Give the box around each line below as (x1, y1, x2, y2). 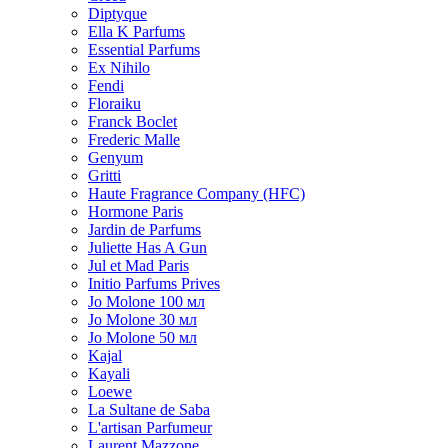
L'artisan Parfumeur (88, 419, 212, 436)
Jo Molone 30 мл (88, 311, 197, 328)
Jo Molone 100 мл (88, 293, 205, 310)
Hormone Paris (88, 203, 183, 220)
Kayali (88, 365, 130, 382)
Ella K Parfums (88, 23, 185, 40)
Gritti (88, 167, 121, 184)
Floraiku (88, 95, 141, 112)
